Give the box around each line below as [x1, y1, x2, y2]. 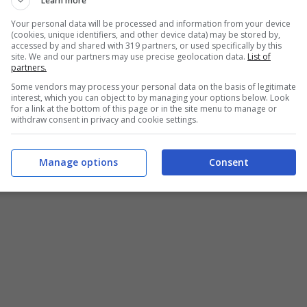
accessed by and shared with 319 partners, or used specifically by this [11, 39, 282, 51]
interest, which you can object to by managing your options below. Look [11, 91, 289, 103]
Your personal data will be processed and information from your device [11, 17, 291, 29]
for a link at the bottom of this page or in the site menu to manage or [11, 102, 277, 114]
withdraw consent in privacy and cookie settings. [11, 113, 198, 125]
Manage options [38, 156, 118, 169]
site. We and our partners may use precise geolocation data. [11, 50, 247, 62]
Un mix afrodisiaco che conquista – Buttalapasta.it [71, 161, 268, 171]
